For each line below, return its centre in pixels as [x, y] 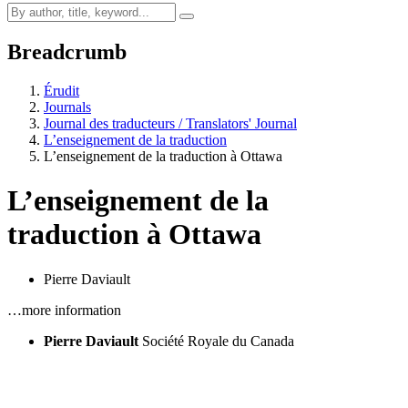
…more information [64, 310]
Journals [67, 107]
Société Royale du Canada [218, 341]
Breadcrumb [67, 51]
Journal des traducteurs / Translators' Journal [170, 123]
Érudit [61, 90]
